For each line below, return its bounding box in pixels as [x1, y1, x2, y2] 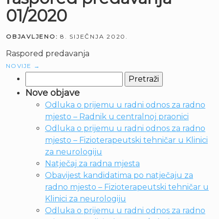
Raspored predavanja [6, 49, 89, 58]
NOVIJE [6, 62, 34, 69]
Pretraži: [25, 72, 57, 82]
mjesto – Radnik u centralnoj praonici [45, 112, 189, 121]
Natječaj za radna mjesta [45, 159, 140, 168]
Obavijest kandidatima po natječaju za [45, 171, 193, 180]
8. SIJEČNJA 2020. [60, 33, 128, 40]
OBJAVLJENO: [6, 33, 60, 40]
